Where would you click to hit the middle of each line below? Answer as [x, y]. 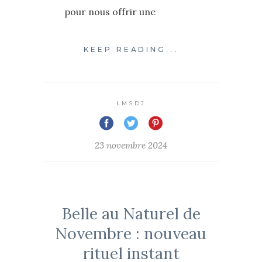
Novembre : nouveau [131, 234]
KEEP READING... [131, 50]
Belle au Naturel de [131, 214]
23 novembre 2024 [131, 146]
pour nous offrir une [110, 12]
